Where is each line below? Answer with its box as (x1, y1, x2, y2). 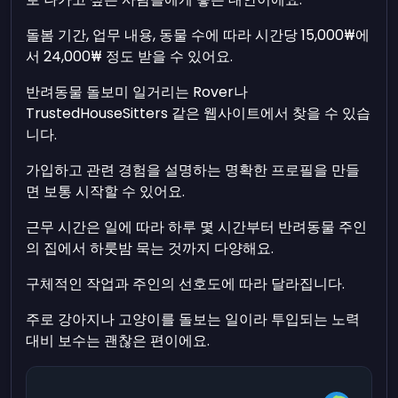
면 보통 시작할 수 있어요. (26, 181, 186, 202)
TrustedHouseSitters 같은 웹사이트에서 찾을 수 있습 (26, 103, 371, 123)
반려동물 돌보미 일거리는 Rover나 (26, 82, 249, 102)
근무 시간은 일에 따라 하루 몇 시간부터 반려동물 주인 (26, 217, 368, 237)
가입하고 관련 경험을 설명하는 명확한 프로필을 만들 (26, 160, 361, 180)
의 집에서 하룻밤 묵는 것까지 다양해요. (26, 238, 275, 259)
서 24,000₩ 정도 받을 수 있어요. (26, 46, 234, 67)
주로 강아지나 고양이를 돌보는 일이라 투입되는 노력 (26, 309, 361, 330)
